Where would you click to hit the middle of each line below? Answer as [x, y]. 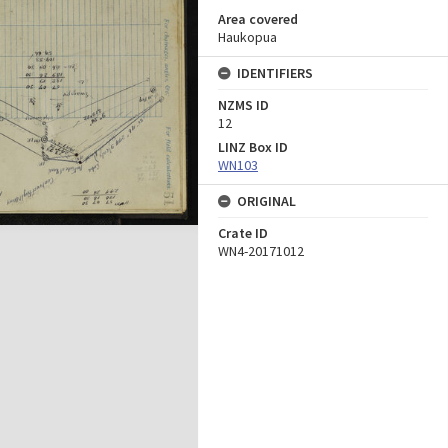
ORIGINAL [266, 201]
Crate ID [243, 233]
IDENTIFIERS [275, 73]
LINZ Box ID [253, 147]
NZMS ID [243, 105]
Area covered [258, 19]
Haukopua [247, 37]
